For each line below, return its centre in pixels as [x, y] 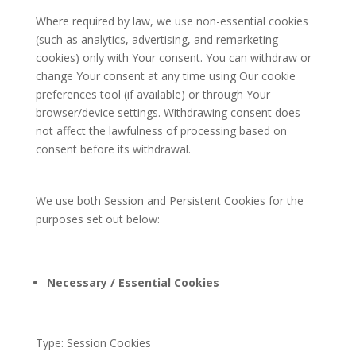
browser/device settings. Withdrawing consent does [168, 112]
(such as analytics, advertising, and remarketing [157, 39]
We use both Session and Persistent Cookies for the [169, 201]
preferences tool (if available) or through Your [153, 94]
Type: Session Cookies [93, 343]
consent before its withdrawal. [113, 149]
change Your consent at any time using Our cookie [165, 76]
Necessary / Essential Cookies [133, 282]
